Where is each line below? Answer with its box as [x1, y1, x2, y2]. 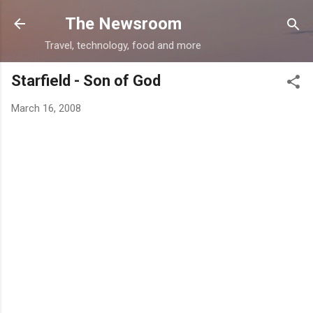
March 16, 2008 [11, 102, 81, 115]
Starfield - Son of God [11, 72, 161, 89]
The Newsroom [64, 14, 182, 34]
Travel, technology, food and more [45, 39, 201, 52]
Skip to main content [109, 11, 204, 24]
